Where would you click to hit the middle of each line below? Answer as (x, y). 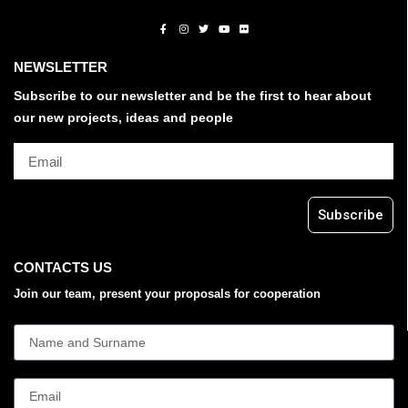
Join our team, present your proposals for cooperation (167, 294)
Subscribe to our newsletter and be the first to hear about (193, 95)
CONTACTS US (63, 268)
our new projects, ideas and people (123, 117)
